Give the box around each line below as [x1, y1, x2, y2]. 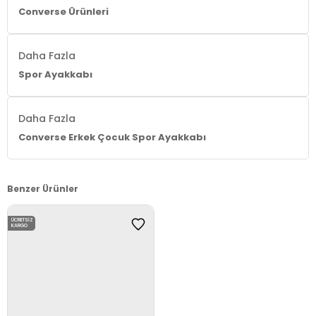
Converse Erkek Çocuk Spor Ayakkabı [18, 130, 206, 144]
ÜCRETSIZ [11, 217, 33, 224]
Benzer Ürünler [7, 182, 78, 195]
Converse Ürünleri [18, 4, 109, 18]
